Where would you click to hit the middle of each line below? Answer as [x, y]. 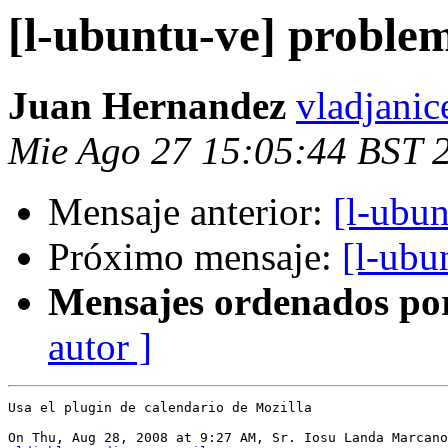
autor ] [100, 347]
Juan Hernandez [147, 106]
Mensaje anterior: [190, 212]
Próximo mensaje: [195, 257]
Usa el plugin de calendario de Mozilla [160, 408]
